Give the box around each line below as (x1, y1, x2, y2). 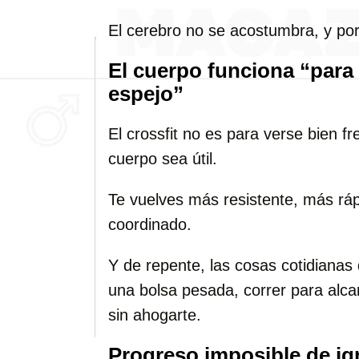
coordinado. (108, 216, 192, 233)
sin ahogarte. (108, 306, 201, 324)
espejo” (108, 83, 184, 105)
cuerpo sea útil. (108, 150, 217, 167)
